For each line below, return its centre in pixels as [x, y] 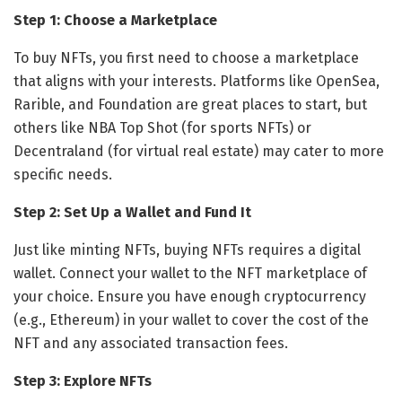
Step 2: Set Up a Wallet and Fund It [132, 212]
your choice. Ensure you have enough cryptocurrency [190, 296]
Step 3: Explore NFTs [83, 380]
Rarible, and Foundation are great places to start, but [190, 104]
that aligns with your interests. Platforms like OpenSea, [197, 81]
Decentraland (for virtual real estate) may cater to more [199, 151]
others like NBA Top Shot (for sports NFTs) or [162, 127]
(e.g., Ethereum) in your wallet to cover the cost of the [191, 319]
